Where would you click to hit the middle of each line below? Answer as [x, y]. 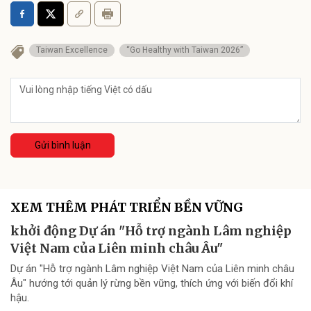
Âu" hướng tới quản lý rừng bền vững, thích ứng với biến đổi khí [152, 283]
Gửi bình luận [62, 145]
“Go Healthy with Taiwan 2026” [185, 50]
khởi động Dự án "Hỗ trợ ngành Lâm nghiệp [151, 230]
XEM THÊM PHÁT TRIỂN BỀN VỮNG [127, 207]
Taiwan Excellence [72, 50]
